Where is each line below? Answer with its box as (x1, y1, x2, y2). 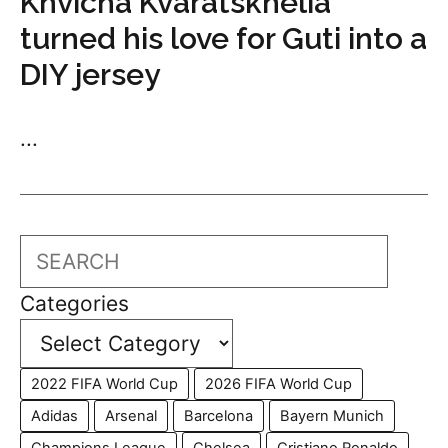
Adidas (31, 407, 78, 425)
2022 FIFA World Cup (31, 375, 178, 393)
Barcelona (184, 407, 253, 425)
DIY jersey (20, 57, 160, 92)
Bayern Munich (280, 407, 384, 425)
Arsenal (105, 407, 157, 425)
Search (19, 237, 88, 262)
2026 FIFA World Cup (205, 375, 352, 393)
